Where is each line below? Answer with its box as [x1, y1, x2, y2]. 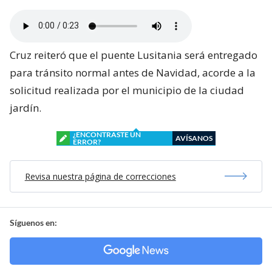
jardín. [10, 100, 41, 115]
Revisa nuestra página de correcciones [24, 170, 176, 182]
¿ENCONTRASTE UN [73, 129, 141, 139]
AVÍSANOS [175, 133, 212, 143]
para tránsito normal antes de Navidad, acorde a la [10, 65, 256, 80]
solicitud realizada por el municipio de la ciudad [10, 83, 244, 97]
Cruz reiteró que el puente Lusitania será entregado [10, 47, 257, 62]
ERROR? [73, 137, 101, 146]
